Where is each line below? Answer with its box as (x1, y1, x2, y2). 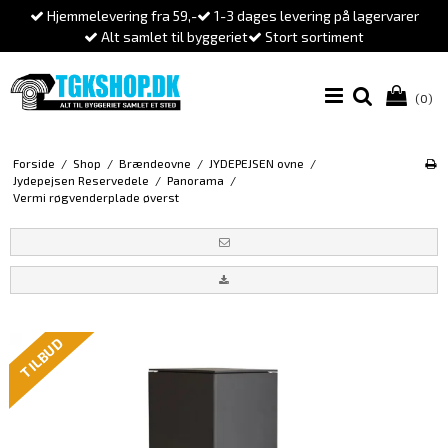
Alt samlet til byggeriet (98, 28, 248, 45)
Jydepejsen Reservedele (12, 173, 149, 188)
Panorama (166, 173, 224, 188)
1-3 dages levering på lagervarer (210, 7, 419, 24)
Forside (12, 156, 55, 171)
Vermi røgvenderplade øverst (12, 190, 179, 205)
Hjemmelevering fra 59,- (43, 7, 197, 24)
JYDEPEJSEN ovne (208, 156, 304, 171)
